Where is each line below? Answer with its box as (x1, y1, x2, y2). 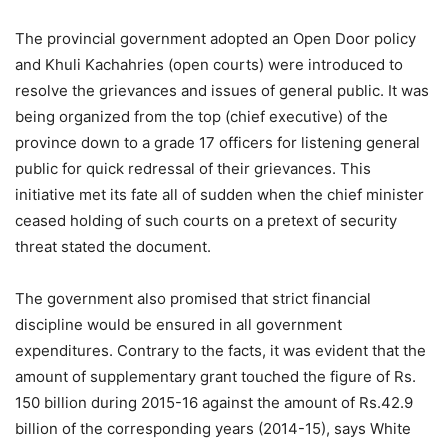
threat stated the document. (15, 237, 211, 257)
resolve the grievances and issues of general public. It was (15, 81, 429, 101)
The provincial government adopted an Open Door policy (15, 29, 416, 49)
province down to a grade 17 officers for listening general (15, 133, 420, 153)
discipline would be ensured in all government (15, 315, 342, 335)
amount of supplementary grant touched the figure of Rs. (15, 367, 416, 387)
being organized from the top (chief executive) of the (15, 107, 388, 127)
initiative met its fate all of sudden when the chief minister (15, 185, 424, 205)
